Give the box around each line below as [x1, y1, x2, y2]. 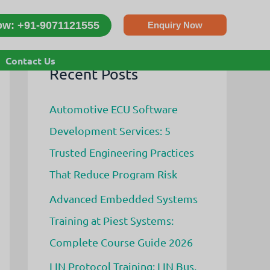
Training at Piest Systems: [49, 213, 174, 227]
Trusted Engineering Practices [49, 146, 194, 159]
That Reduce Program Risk [49, 168, 177, 180]
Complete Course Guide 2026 [49, 235, 193, 248]
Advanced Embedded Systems [49, 192, 198, 205]
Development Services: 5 [49, 124, 171, 137]
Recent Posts [49, 64, 138, 83]
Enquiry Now [148, 20, 202, 30]
